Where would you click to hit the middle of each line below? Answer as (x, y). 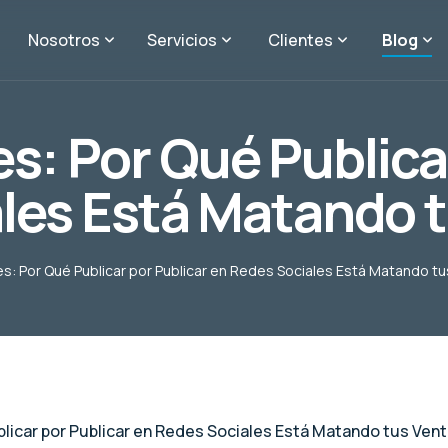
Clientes (300, 40)
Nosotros (64, 40)
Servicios (182, 40)
